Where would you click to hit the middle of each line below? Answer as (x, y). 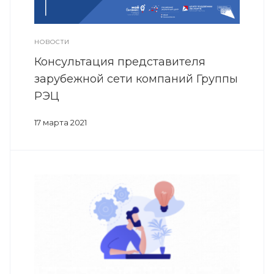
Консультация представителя (120, 62)
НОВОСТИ (52, 42)
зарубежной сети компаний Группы (136, 79)
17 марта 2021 (61, 123)
